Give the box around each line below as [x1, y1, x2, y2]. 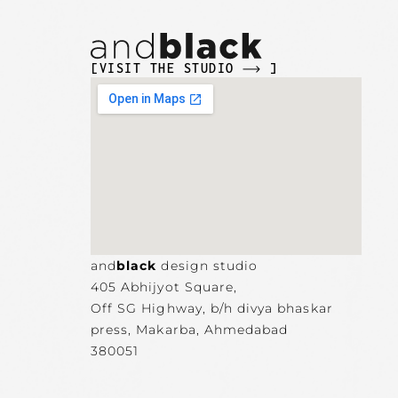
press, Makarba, [91, 321, 204, 338]
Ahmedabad [203, 321, 289, 338]
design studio [156, 257, 259, 274]
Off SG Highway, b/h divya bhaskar [91, 299, 333, 316]
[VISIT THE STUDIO [91, 60, 243, 76]
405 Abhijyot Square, [91, 278, 237, 295]
